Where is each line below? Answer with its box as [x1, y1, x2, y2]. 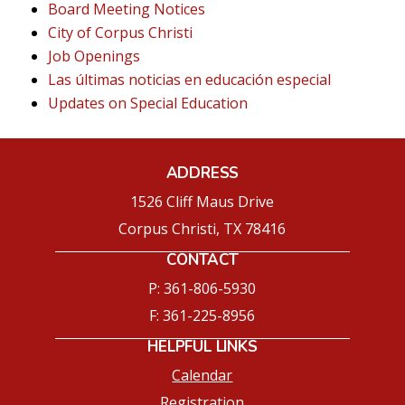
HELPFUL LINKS [147, 335, 258, 357]
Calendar [172, 364, 233, 385]
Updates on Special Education [48, 92, 249, 113]
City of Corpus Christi [48, 22, 193, 42]
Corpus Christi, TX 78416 [118, 218, 287, 239]
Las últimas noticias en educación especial [48, 69, 332, 89]
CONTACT [166, 249, 239, 270]
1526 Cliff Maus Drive [130, 191, 275, 212]
